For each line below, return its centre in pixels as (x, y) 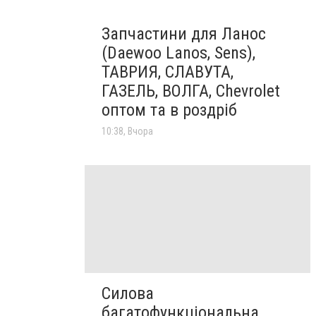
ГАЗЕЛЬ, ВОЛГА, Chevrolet (191, 91)
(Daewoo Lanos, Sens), (178, 53)
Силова (128, 293)
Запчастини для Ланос (184, 34)
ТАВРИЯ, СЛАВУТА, (168, 72)
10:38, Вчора (127, 132)
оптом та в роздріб (169, 110)
